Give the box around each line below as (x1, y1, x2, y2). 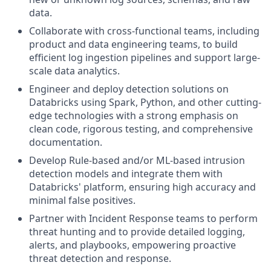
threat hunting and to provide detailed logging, (29, 225, 245, 238)
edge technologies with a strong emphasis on (29, 109, 238, 122)
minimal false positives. (29, 194, 135, 207)
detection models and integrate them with (29, 167, 223, 180)
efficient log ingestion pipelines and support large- (29, 51, 260, 64)
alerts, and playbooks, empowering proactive (29, 238, 236, 252)
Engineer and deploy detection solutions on (29, 82, 229, 96)
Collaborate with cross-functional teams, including (29, 24, 260, 38)
